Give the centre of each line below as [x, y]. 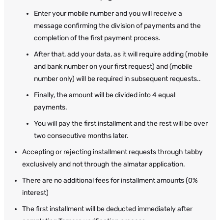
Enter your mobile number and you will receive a [108, 13]
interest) [35, 192]
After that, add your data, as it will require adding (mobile [121, 54]
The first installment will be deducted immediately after [107, 209]
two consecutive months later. [81, 136]
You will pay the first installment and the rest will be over [121, 123]
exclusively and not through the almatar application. [104, 164]
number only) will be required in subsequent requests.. [117, 79]
